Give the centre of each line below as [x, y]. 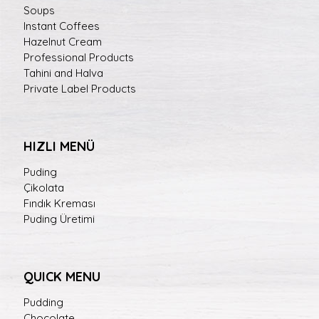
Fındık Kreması [59, 203]
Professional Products [79, 57]
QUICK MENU [62, 276]
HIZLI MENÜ [59, 146]
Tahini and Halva [63, 73]
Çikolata [44, 187]
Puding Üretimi [59, 219]
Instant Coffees [62, 26]
